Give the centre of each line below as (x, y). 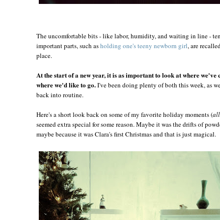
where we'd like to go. (66, 84)
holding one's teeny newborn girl (144, 45)
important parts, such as (68, 45)
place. (44, 55)
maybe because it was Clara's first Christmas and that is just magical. (126, 134)
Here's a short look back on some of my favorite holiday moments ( (124, 114)
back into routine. (60, 95)
